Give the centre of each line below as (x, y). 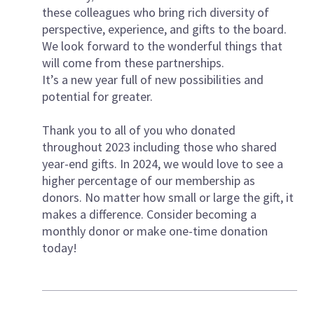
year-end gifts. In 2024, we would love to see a (163, 163)
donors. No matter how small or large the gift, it (168, 197)
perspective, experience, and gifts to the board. (164, 29)
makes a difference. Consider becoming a (149, 214)
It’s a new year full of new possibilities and (153, 79)
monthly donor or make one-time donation (155, 231)
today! (60, 247)
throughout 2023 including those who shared (159, 146)
